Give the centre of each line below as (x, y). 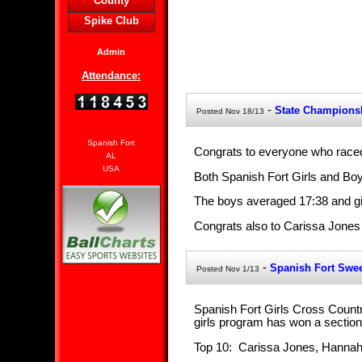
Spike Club (111, 21)
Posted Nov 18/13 (230, 112)
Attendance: (111, 76)
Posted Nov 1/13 (227, 269)
